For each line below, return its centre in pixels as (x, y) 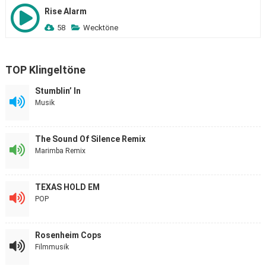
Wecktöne (100, 28)
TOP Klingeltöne (45, 70)
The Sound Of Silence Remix (90, 139)
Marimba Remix (60, 151)
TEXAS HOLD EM (67, 187)
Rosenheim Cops (68, 235)
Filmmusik (52, 247)
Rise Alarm (65, 11)
